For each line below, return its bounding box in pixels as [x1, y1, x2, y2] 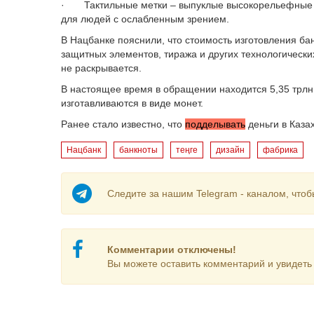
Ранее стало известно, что [61, 118, 185, 130]
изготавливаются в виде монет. [61, 97, 203, 109]
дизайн [216, 145, 245, 155]
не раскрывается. [61, 62, 142, 74]
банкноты [119, 145, 158, 155]
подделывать [185, 118, 245, 130]
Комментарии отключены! [107, 244, 236, 255]
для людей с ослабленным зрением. [61, 13, 229, 25]
